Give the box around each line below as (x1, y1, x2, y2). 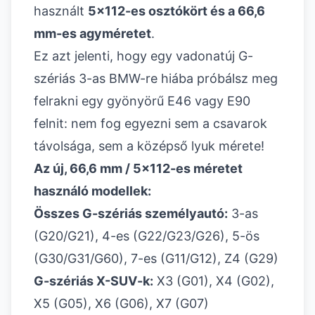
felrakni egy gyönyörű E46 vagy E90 (34, 94, 250, 109)
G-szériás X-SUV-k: (34, 274, 153, 289)
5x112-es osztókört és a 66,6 (88, 4, 265, 19)
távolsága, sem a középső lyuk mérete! (34, 139, 264, 154)
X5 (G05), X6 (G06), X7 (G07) (34, 296, 209, 311)
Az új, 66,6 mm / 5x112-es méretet (34, 161, 243, 176)
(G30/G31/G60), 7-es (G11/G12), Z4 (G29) (34, 251, 278, 266)
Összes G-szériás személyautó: (34, 206, 228, 221)
